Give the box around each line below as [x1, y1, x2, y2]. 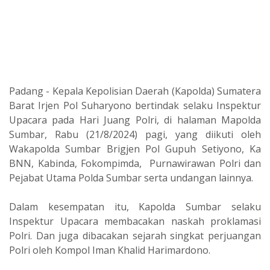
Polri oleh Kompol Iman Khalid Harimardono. [9, 243, 210, 257]
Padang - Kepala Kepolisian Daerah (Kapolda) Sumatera [9, 84, 261, 98]
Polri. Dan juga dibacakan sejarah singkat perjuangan [9, 229, 261, 242]
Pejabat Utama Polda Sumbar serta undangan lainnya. [9, 171, 253, 184]
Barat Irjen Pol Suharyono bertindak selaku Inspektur [9, 99, 261, 112]
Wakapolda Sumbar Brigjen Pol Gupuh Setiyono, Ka [9, 142, 261, 155]
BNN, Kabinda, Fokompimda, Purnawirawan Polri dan [9, 157, 261, 170]
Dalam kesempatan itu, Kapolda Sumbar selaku [9, 200, 261, 213]
